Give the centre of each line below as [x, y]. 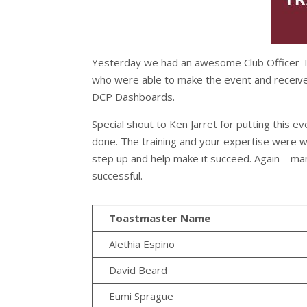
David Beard [138, 270]
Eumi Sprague [142, 296]
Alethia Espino [142, 244]
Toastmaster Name [160, 218]
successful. [118, 176]
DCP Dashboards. [134, 97]
